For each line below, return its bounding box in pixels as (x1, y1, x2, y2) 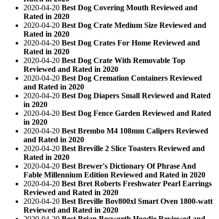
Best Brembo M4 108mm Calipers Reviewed (62, 126, 208, 135)
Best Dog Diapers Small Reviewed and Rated (62, 91, 211, 100)
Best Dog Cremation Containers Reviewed (62, 73, 202, 82)
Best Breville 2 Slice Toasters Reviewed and (62, 144, 205, 153)
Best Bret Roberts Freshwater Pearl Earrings (62, 179, 212, 188)
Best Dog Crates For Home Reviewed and (62, 38, 200, 47)
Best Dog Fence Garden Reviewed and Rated (62, 109, 211, 117)
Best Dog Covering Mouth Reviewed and (62, 3, 197, 12)
